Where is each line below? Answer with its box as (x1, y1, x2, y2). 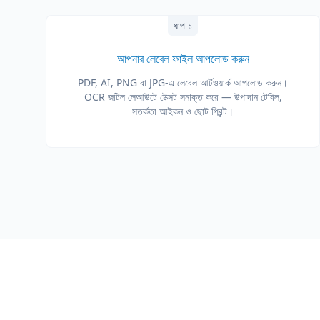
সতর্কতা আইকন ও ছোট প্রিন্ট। (132, 104, 234, 118)
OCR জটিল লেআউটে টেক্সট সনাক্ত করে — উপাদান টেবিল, (84, 90, 282, 104)
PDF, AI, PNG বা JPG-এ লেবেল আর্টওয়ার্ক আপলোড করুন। (78, 76, 288, 89)
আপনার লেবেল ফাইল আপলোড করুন (116, 51, 249, 66)
